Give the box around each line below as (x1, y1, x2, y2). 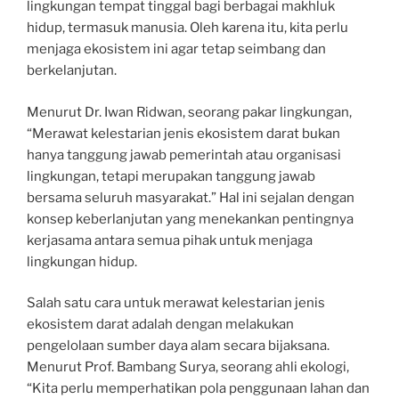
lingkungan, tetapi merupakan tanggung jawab (27, 167, 315, 184)
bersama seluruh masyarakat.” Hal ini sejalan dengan (27, 189, 354, 206)
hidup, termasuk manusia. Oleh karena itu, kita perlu (27, 20, 348, 36)
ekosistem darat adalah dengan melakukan (27, 316, 294, 332)
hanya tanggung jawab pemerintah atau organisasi (27, 146, 341, 163)
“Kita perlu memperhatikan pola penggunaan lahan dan (27, 380, 370, 396)
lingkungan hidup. (27, 253, 137, 270)
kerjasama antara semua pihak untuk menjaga (27, 232, 313, 248)
